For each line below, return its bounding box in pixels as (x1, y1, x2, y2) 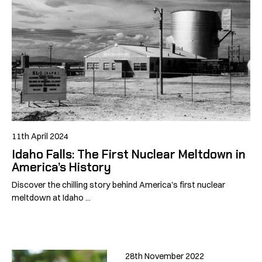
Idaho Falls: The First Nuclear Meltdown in (12, 146, 246, 162)
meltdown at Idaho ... (12, 192, 91, 203)
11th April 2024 (12, 131, 68, 142)
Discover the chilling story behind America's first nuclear (12, 179, 225, 190)
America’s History (12, 158, 111, 175)
